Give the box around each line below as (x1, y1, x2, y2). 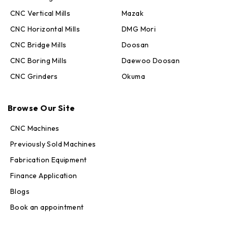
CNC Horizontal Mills (10, 24, 80, 34)
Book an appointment (10, 202, 84, 212)
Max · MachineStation (32, 92, 109, 101)
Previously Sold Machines (10, 139, 96, 149)
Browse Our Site (8, 102, 75, 113)
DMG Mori (122, 24, 156, 34)
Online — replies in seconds (35, 103, 117, 111)
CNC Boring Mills (10, 55, 67, 65)
